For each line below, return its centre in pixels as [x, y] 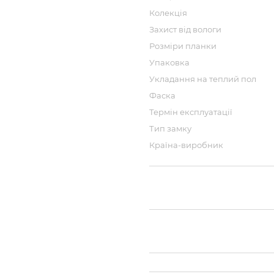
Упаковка [169, 62]
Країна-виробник [186, 145]
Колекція [168, 13]
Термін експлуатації [191, 112]
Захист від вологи [185, 29]
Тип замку [170, 128]
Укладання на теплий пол [203, 79]
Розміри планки [183, 46]
